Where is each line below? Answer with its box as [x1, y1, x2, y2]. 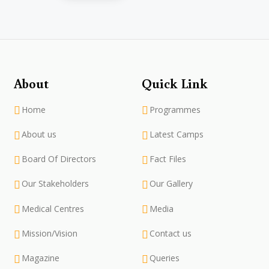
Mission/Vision [21, 227, 77, 239]
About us [21, 128, 56, 140]
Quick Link [141, 74, 208, 92]
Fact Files [149, 153, 186, 165]
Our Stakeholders [21, 178, 89, 190]
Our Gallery [149, 178, 193, 190]
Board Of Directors [21, 153, 96, 165]
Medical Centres [21, 202, 84, 214]
